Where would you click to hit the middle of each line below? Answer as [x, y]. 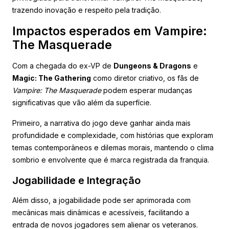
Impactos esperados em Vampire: [110, 31]
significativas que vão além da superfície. [82, 102]
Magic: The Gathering [52, 78]
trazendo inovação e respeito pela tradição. [87, 10]
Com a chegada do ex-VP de [63, 65]
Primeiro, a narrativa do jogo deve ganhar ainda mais [101, 123]
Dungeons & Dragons [152, 65]
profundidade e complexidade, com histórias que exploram [113, 135]
